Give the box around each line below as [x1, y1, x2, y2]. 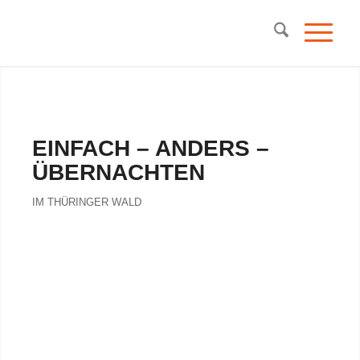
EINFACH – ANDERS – [32, 136, 270, 161]
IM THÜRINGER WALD [32, 196, 142, 209]
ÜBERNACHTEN [32, 160, 206, 185]
